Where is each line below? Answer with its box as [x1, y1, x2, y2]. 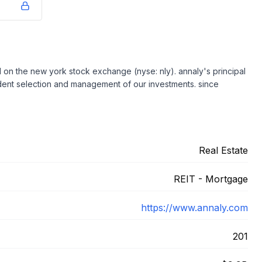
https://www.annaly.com [141, 202, 248, 213]
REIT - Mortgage [174, 173, 248, 185]
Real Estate [199, 144, 248, 156]
